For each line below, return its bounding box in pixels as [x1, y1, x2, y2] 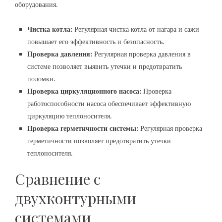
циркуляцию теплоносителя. [27, 111, 112, 120]
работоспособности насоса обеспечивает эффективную [27, 99, 191, 108]
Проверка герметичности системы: [27, 123, 138, 133]
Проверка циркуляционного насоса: [27, 86, 141, 96]
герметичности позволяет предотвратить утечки [27, 136, 171, 145]
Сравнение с [15, 168, 101, 189]
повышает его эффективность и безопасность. [27, 37, 165, 46]
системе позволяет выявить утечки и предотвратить [27, 61, 182, 71]
